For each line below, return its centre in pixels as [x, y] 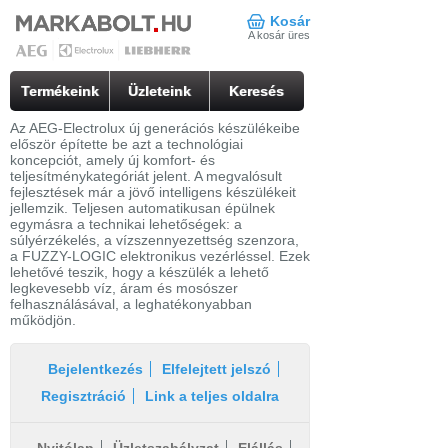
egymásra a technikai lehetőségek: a [126, 224]
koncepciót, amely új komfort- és [112, 160]
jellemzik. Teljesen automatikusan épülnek [142, 208]
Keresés [257, 91]
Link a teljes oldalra [212, 396]
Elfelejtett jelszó [216, 369]
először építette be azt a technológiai [126, 144]
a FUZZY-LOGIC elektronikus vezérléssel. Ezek [160, 256]
